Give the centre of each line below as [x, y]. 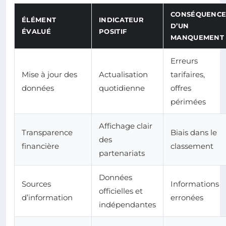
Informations [195, 184]
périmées [188, 102]
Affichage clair [126, 126]
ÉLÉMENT [39, 20]
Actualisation [123, 75]
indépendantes [127, 205]
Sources [36, 184]
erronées [187, 198]
